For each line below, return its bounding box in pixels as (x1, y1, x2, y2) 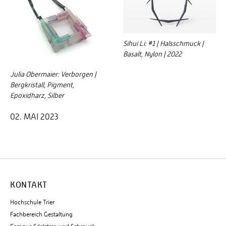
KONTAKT (10, 180, 47, 190)
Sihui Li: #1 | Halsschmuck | (123, 39, 204, 48)
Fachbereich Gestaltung (10, 211, 73, 218)
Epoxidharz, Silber (10, 91, 64, 100)
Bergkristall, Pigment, (10, 81, 74, 89)
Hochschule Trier (10, 199, 54, 206)
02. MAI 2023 (10, 112, 59, 122)
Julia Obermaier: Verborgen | (10, 70, 96, 79)
